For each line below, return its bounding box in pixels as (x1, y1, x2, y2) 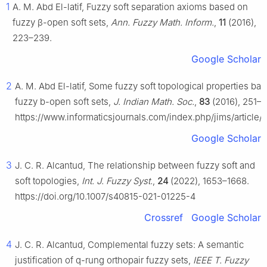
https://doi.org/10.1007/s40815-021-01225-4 (15, 191, 195, 203)
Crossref (144, 212, 183, 224)
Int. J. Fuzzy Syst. (82, 175, 153, 187)
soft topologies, (15, 175, 82, 187)
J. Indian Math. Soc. (113, 96, 194, 108)
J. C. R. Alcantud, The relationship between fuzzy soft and (15, 160, 255, 172)
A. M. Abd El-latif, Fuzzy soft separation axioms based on (13, 1, 248, 13)
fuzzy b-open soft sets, (15, 96, 113, 108)
